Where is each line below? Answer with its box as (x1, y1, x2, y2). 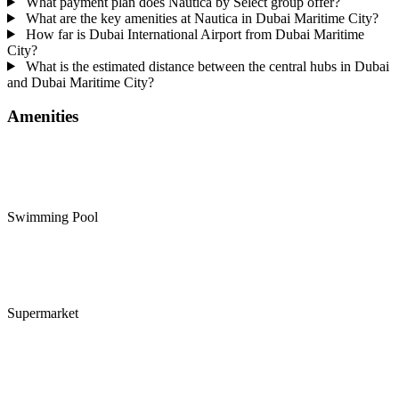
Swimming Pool (7, 209, 98, 225)
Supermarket (7, 305, 78, 322)
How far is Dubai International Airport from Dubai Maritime (21, 26, 364, 42)
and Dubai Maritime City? (7, 74, 154, 90)
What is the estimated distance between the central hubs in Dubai (21, 58, 389, 74)
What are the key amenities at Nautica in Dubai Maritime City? (21, 10, 379, 26)
